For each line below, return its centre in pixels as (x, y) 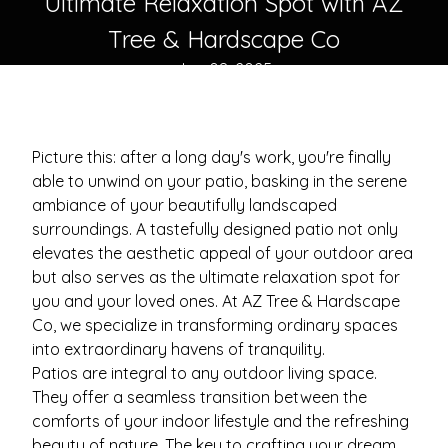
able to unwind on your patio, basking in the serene (219, 181)
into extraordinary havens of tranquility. (178, 349)
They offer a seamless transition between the (199, 397)
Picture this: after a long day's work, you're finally (211, 157)
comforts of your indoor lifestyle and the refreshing (220, 421)
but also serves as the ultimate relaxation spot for (216, 277)
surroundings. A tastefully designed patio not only (215, 229)
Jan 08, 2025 (224, 69)
